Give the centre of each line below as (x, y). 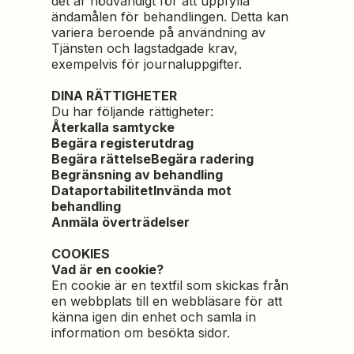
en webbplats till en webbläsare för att (167, 301)
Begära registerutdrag (123, 143)
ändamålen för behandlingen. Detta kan (170, 17)
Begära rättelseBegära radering (153, 159)
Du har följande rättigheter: (133, 111)
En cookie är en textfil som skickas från (170, 285)
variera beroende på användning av (159, 32)
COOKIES (81, 254)
